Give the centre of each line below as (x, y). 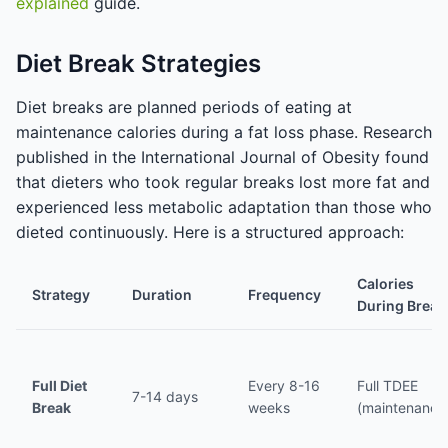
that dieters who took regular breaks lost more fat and (223, 182)
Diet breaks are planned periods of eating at (184, 107)
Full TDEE (387, 385)
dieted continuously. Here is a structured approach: (210, 232)
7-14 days (165, 396)
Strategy (61, 294)
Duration (162, 294)
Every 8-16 (284, 385)
